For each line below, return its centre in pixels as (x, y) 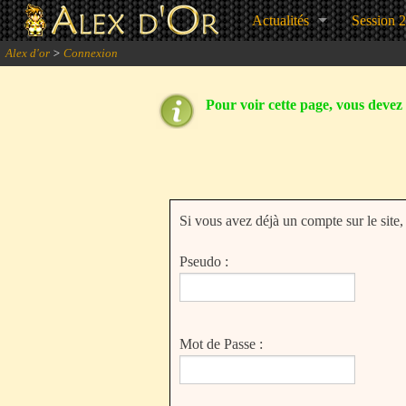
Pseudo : (204, 261)
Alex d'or (28, 53)
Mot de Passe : (221, 344)
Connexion (91, 53)
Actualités (280, 20)
